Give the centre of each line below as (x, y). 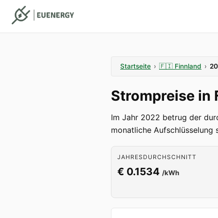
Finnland (188, 66)
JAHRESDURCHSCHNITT (157, 157)
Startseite (136, 66)
